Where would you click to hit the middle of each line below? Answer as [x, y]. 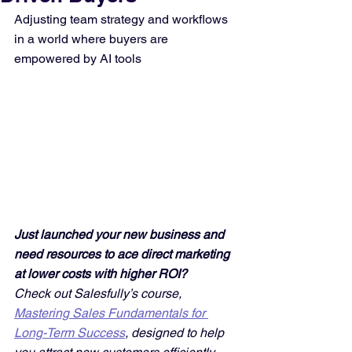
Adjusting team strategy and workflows [123, 19]
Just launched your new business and [121, 234]
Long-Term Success [70, 332]
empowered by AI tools [78, 59]
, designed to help [176, 332]
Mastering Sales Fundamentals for [111, 313]
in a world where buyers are [93, 39]
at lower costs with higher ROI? [102, 273]
